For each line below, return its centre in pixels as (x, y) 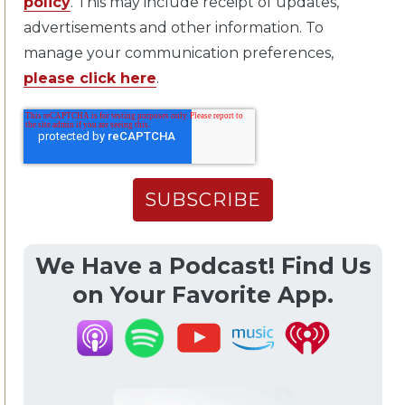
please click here (90, 79)
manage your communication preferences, (179, 53)
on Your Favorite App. (203, 295)
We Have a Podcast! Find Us (203, 266)
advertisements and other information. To (174, 28)
